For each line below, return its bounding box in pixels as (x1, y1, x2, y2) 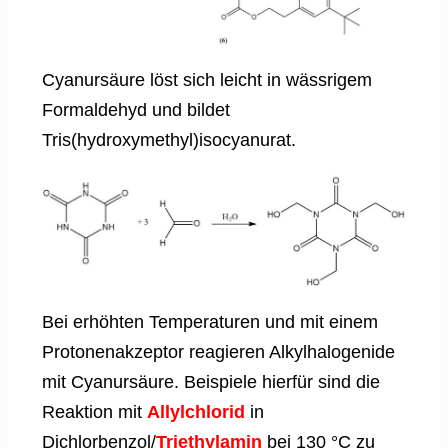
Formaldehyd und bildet (42, 100, 230, 120)
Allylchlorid (147, 402, 245, 423)
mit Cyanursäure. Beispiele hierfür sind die (42, 372, 380, 393)
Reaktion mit (42, 402, 147, 423)
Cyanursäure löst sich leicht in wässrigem (42, 70, 372, 90)
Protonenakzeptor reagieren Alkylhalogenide (42, 342, 395, 363)
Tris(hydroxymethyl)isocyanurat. (42, 130, 296, 150)
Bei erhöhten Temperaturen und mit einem (42, 312, 378, 333)
